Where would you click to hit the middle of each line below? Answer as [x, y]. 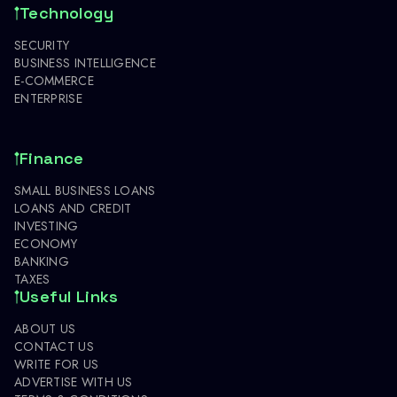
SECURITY [42, 45]
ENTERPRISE [48, 98]
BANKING [42, 261]
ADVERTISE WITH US [74, 381]
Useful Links [69, 296]
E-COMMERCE [54, 80]
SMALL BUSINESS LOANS [85, 190]
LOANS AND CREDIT [73, 208]
